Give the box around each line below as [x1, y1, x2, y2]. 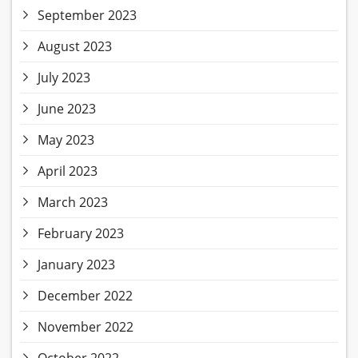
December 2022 [38, 287, 133, 305]
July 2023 [38, 69, 90, 87]
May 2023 [38, 131, 94, 149]
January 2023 [38, 256, 115, 274]
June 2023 [38, 100, 96, 118]
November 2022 [38, 318, 133, 336]
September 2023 [38, 6, 137, 25]
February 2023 [38, 225, 124, 243]
